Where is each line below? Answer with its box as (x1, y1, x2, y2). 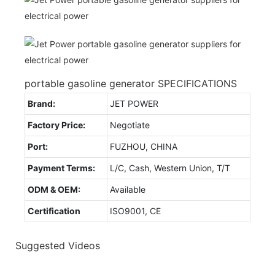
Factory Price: (28, 119, 85, 130)
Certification (28, 205, 80, 216)
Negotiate (110, 119, 150, 130)
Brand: (28, 98, 55, 109)
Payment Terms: (28, 162, 95, 173)
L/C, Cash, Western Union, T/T (110, 162, 230, 173)
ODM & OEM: (28, 184, 80, 195)
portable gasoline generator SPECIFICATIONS (25, 77, 237, 90)
